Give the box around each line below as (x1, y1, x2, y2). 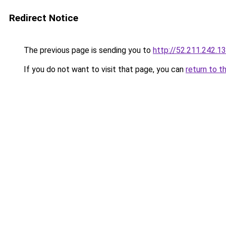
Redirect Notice (9, 12, 78, 24)
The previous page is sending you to (22, 45, 153, 55)
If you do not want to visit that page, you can (22, 65, 186, 74)
